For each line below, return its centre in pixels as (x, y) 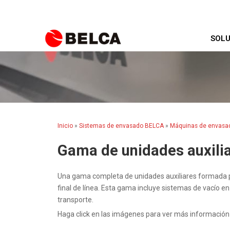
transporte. (75, 200)
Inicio (65, 126)
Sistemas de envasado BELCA (121, 126)
